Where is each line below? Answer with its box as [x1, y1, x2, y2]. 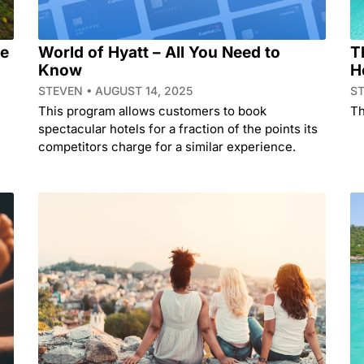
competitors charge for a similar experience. [38, 138, 297, 154]
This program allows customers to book [38, 102, 267, 119]
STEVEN [38, 83, 87, 97]
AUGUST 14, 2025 [92, 83, 193, 97]
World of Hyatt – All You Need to [38, 42, 281, 62]
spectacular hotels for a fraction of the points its [38, 120, 318, 136]
